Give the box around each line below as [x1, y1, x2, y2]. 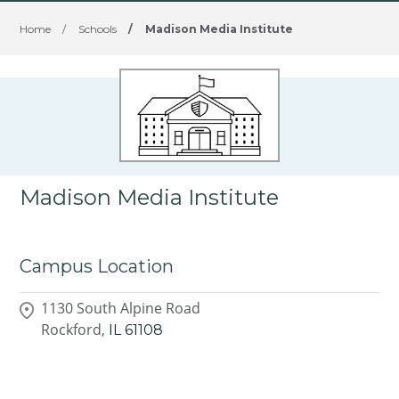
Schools [78, 22, 118, 36]
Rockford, [41, 319, 106, 339]
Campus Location [20, 256, 175, 277]
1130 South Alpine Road [41, 297, 201, 318]
